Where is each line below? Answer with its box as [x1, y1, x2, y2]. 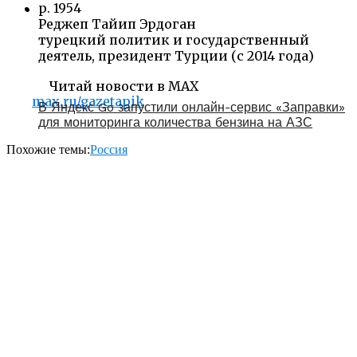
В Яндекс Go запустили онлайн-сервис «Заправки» [38, 99, 345, 115]
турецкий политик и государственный [38, 31, 309, 48]
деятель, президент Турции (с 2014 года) [38, 47, 314, 64]
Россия [90, 142, 127, 156]
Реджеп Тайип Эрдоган [38, 15, 196, 32]
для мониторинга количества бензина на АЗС [38, 114, 312, 130]
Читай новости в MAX [46, 77, 198, 94]
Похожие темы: [6, 142, 90, 156]
